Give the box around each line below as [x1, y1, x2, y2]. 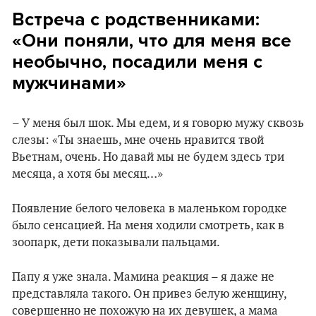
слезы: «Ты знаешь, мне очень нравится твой [12, 133, 264, 147]
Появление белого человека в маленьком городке [12, 202, 287, 216]
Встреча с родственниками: [12, 8, 260, 30]
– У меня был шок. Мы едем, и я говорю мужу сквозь [12, 116, 304, 130]
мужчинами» [12, 72, 126, 94]
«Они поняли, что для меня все [12, 30, 291, 51]
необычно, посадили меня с [12, 51, 262, 73]
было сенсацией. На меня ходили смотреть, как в [12, 219, 284, 233]
